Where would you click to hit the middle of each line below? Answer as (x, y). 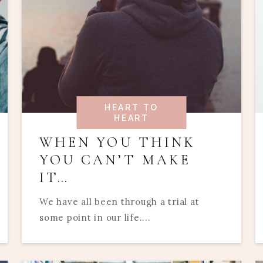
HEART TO (131, 108)
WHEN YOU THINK (118, 143)
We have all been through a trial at (119, 202)
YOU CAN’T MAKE (115, 160)
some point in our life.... (95, 218)
